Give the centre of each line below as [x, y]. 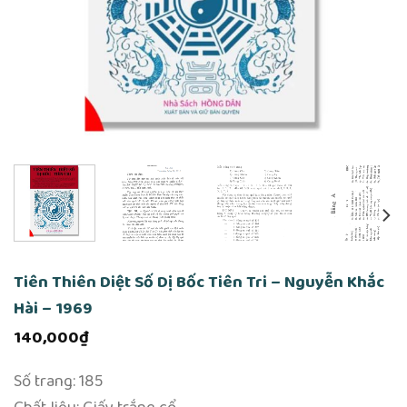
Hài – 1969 [53, 308]
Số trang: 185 [59, 382]
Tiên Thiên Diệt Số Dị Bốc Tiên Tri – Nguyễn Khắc [199, 282]
